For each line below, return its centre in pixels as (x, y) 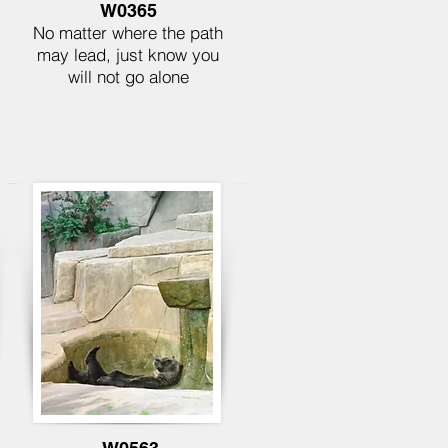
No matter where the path (128, 32)
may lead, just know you (128, 54)
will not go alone (128, 76)
